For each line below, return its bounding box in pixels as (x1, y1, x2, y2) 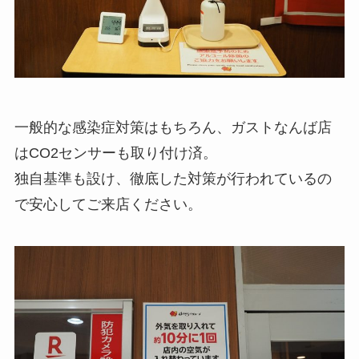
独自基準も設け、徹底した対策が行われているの (14, 171, 332, 187)
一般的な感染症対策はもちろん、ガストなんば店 (14, 119, 332, 135)
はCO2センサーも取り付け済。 (14, 145, 217, 161)
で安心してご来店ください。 (14, 196, 202, 212)
